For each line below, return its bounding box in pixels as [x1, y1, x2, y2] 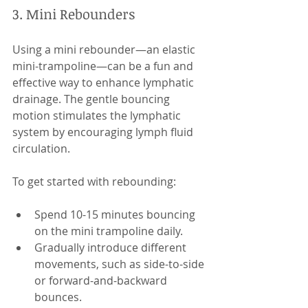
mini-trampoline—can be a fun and [12, 58, 196, 74]
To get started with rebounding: [12, 174, 176, 189]
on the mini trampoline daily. [34, 223, 183, 239]
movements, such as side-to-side [34, 256, 207, 272]
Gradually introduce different [34, 240, 189, 255]
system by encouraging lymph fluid [12, 124, 196, 140]
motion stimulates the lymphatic [12, 108, 184, 123]
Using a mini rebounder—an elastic [12, 42, 198, 57]
